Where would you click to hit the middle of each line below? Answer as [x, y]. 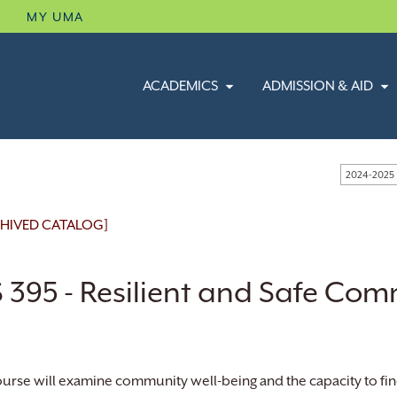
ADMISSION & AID [317, 86]
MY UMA [55, 17]
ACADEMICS [180, 86]
